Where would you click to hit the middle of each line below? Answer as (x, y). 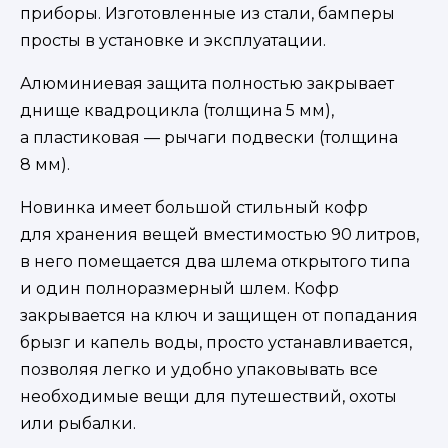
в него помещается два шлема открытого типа (215, 262)
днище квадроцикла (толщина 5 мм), (177, 111)
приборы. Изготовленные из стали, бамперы (207, 14)
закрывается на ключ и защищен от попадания (219, 316)
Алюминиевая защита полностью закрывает (207, 84)
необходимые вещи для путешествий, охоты (208, 397)
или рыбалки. (78, 424)
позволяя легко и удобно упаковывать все (199, 370)
